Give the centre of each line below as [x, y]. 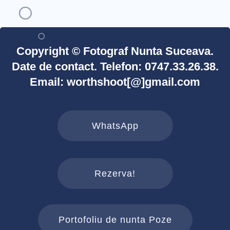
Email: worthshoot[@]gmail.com [115, 82]
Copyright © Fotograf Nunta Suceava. [115, 51]
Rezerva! [115, 173]
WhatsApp [115, 126]
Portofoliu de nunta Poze [115, 219]
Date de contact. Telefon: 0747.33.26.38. [115, 66]
